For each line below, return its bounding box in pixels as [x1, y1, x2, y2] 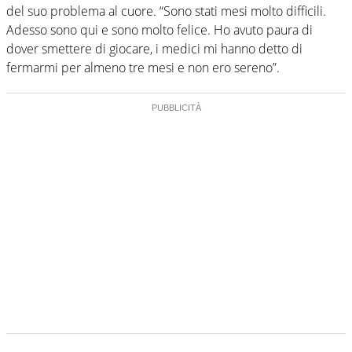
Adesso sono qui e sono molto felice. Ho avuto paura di [6, 20, 313, 38]
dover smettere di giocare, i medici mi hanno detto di [6, 39, 302, 57]
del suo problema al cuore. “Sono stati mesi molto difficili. [6, 2, 326, 20]
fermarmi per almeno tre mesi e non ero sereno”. [6, 58, 280, 76]
